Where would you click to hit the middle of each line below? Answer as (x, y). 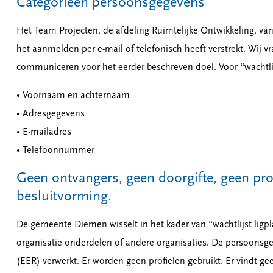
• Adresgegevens (51, 114)
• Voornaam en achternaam (73, 96)
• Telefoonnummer (55, 151)
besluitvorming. (64, 197)
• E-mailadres (45, 132)
